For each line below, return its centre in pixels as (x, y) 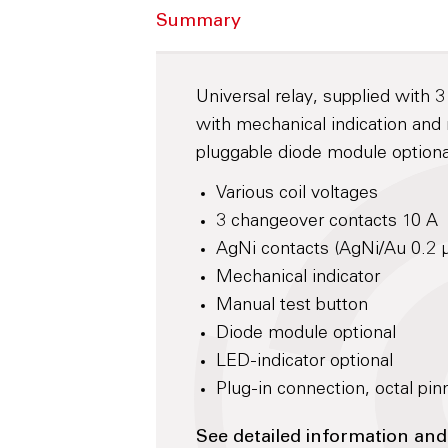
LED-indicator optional (305, 362)
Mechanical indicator (298, 278)
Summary (199, 22)
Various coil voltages (297, 194)
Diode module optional (306, 334)
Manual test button (292, 306)
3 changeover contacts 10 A (327, 222)
